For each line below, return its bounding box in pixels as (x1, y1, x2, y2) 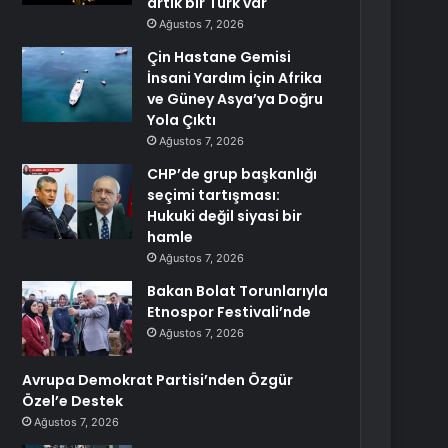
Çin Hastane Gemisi (147, 47, 292, 67)
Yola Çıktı (147, 110, 217, 130)
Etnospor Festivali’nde (147, 302, 312, 322)
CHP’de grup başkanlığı (147, 164, 318, 184)
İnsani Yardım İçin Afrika (147, 68, 323, 88)
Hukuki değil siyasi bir (147, 206, 303, 226)
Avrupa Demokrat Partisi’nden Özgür (22, 370, 294, 390)
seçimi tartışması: (147, 185, 281, 205)
